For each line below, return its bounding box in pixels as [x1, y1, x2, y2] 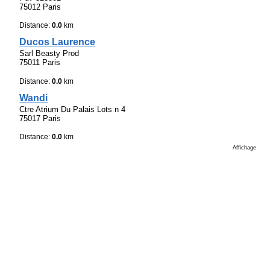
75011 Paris [19, 58, 61, 67]
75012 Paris [19, 2, 61, 11]
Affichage [233, 145, 256, 151]
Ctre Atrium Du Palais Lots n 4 [19, 105, 126, 115]
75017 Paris [19, 114, 61, 124]
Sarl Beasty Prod [19, 49, 80, 58]
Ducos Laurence [19, 37, 96, 48]
